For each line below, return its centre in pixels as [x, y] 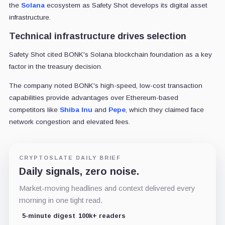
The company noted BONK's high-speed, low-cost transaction [105, 85]
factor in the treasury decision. [55, 66]
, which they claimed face [164, 109]
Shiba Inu [76, 109]
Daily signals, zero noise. [79, 171]
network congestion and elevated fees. [69, 122]
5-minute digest [48, 215]
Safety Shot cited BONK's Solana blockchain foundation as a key [110, 54]
